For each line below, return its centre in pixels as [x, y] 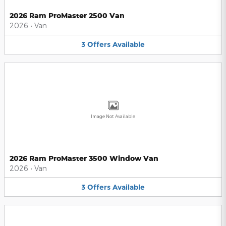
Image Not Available [113, 116]
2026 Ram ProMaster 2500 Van [67, 16]
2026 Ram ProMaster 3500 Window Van [84, 158]
